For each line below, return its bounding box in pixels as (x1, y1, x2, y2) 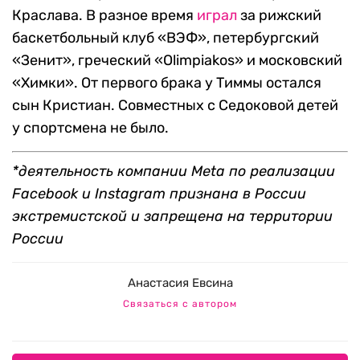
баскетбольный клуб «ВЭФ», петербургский (12, 29, 319, 47)
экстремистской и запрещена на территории (12, 207, 333, 226)
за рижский (237, 6, 321, 25)
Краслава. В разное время (12, 6, 197, 25)
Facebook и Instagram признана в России (12, 185, 306, 203)
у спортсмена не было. (12, 119, 169, 137)
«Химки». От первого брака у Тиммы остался (12, 74, 321, 92)
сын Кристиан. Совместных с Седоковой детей (12, 96, 338, 115)
